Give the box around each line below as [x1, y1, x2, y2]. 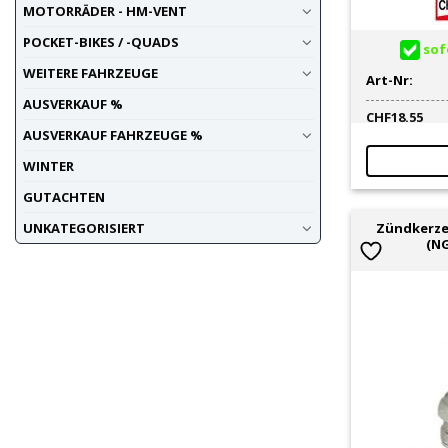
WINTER [22, 157, 74, 176]
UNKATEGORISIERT [22, 219, 145, 238]
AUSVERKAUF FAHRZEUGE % [22, 126, 203, 145]
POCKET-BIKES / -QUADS [22, 33, 179, 52]
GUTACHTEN [22, 188, 105, 207]
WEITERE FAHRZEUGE [22, 64, 158, 83]
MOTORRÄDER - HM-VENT [22, 2, 187, 21]
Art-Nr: [366, 71, 414, 90]
